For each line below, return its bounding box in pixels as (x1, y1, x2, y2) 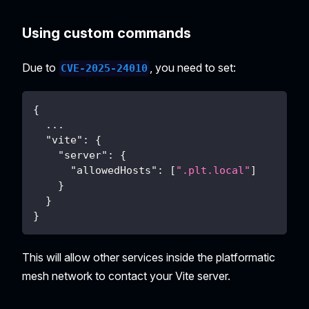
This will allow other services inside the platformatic (22, 250, 275, 265)
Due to (22, 61, 59, 75)
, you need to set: (150, 61, 237, 75)
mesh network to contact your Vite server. (22, 269, 230, 283)
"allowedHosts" (70, 164, 157, 177)
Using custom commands (22, 25, 191, 42)
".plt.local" (176, 164, 250, 177)
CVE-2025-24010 (61, 62, 148, 75)
